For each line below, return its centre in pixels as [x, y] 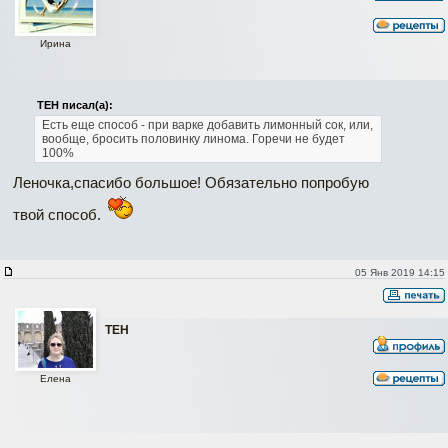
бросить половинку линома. [171, 139]
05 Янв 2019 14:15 [399, 273]
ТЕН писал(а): [74, 105]
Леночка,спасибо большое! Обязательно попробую [191, 183]
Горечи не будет [298, 139]
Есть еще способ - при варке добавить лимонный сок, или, [207, 125]
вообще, [66, 139]
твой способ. [59, 215]
